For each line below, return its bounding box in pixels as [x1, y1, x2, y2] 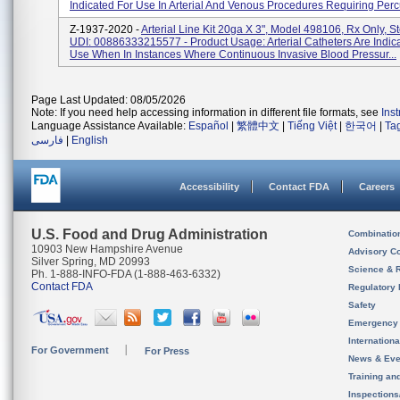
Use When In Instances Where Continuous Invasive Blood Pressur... [70, 48, 396, 61]
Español [188, 120, 229, 132]
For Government [31, 345, 109, 355]
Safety [348, 300, 376, 310]
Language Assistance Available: [31, 120, 188, 132]
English [71, 134, 108, 146]
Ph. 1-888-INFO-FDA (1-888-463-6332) [31, 268, 221, 280]
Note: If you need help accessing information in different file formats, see [31, 106, 381, 119]
